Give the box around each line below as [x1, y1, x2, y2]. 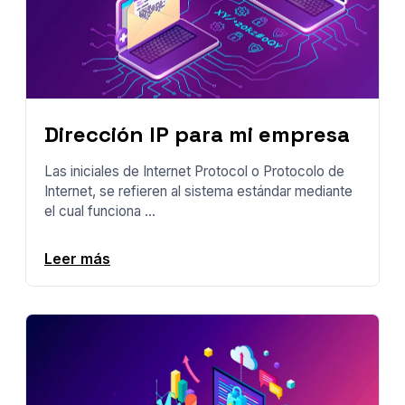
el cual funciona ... [44, 202, 155, 221]
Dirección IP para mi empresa [44, 120, 350, 149]
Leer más [44, 249, 110, 268]
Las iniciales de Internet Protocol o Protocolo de [44, 163, 344, 181]
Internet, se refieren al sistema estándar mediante [44, 183, 353, 201]
